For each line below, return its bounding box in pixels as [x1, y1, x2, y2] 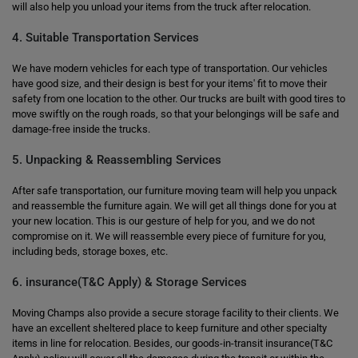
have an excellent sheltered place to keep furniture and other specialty [12, 322, 327, 334]
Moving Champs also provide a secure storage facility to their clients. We [12, 307, 339, 319]
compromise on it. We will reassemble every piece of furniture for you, [12, 230, 326, 242]
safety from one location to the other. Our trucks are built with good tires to [12, 93, 345, 105]
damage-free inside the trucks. [12, 123, 150, 135]
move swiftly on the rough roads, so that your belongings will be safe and [12, 108, 339, 120]
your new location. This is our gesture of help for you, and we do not [12, 215, 315, 227]
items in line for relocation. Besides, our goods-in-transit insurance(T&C [12, 337, 332, 349]
